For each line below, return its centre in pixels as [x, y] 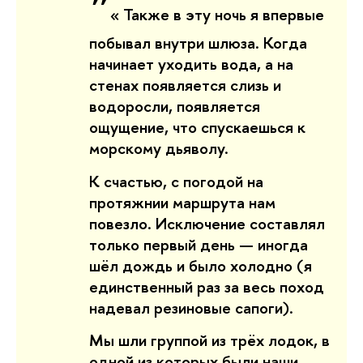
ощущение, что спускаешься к [197, 127]
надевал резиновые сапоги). [193, 307]
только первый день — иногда [199, 244]
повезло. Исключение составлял [207, 223]
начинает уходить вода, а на [191, 64]
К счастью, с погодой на [176, 181]
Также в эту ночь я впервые [224, 15]
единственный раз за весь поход [207, 286]
